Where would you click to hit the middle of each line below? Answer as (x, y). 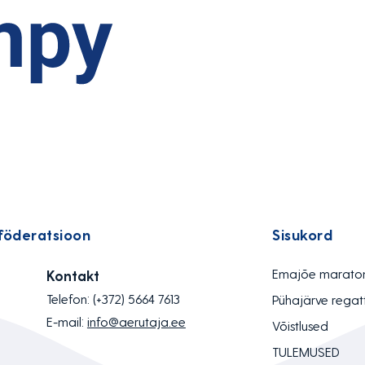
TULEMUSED (306, 352)
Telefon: (69, 299)
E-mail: (66, 321)
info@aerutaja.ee (136, 321)
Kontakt (73, 275)
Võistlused (300, 325)
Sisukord (303, 234)
